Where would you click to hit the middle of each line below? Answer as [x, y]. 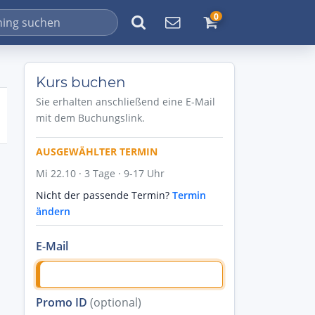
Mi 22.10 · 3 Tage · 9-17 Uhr [100, 173]
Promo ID [63, 302]
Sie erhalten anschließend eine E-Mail [126, 102]
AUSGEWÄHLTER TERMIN [97, 152]
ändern [53, 211]
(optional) [116, 302]
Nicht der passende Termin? [104, 195]
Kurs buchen [81, 82]
